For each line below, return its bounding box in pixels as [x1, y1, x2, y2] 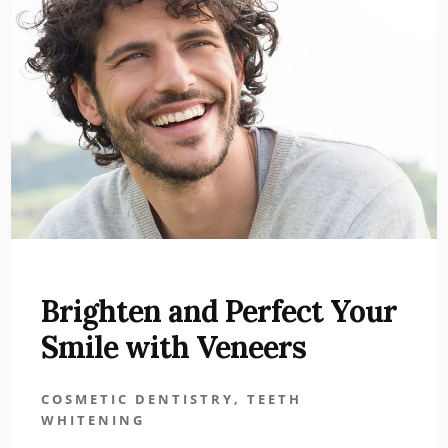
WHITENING [40, 411, 145, 430]
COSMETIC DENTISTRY [40, 390, 234, 409]
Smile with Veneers [40, 328, 306, 367]
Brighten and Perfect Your [40, 292, 397, 331]
